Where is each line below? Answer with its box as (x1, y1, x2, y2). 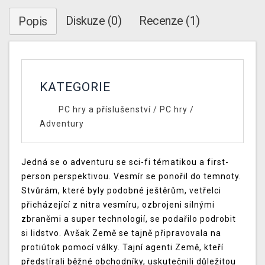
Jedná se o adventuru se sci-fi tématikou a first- (21, 157, 229, 167)
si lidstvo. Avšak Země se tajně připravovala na (21, 228, 221, 238)
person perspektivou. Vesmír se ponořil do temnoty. (21, 172, 241, 182)
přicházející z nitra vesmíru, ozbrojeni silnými (21, 200, 215, 210)
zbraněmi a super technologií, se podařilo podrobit (21, 214, 236, 224)
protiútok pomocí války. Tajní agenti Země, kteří (21, 243, 224, 253)
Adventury (40, 119, 84, 129)
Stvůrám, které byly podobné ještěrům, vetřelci (21, 186, 221, 196)
